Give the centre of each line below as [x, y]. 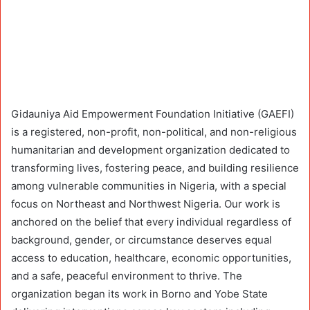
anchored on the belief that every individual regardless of [151, 221]
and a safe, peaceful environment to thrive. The [127, 275]
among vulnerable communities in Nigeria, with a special [149, 185]
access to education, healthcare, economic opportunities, [151, 257]
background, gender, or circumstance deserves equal [142, 239]
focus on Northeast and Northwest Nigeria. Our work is [146, 203]
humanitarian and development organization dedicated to [151, 149]
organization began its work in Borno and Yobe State [139, 293]
